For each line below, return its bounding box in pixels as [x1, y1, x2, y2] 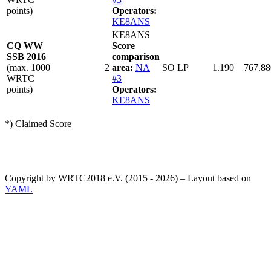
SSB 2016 [7, 51, 46, 62]
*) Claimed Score [5, 119, 71, 129]
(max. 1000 [7, 62, 50, 73]
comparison [112, 51, 160, 62]
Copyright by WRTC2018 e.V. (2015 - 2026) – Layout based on [5, 173, 251, 184]
